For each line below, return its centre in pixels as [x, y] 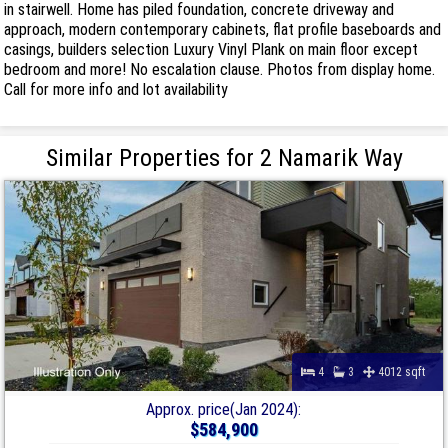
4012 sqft [404, 371]
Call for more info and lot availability [116, 89]
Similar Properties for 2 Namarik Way [224, 157]
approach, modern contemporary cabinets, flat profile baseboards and [223, 29]
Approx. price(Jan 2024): [224, 409]
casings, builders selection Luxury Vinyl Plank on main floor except [211, 49]
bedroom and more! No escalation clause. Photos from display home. [220, 69]
